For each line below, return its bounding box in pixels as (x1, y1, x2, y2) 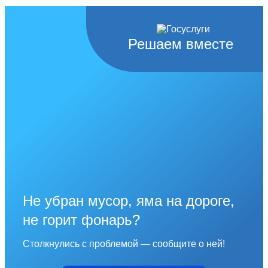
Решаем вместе (128, 35, 233, 52)
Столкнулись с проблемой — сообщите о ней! (23, 238, 225, 249)
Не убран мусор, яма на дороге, (23, 192, 234, 209)
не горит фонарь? (23, 211, 140, 228)
